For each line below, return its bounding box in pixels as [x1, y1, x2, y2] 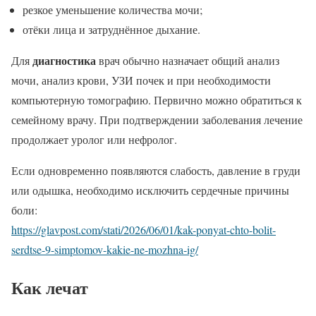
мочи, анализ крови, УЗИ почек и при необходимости [11, 72, 271, 87]
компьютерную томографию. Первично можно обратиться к [11, 92, 302, 107]
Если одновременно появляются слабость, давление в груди [11, 162, 300, 178]
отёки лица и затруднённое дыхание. [23, 21, 200, 37]
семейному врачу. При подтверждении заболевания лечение [11, 111, 303, 127]
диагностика [32, 51, 96, 68]
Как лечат [11, 275, 88, 300]
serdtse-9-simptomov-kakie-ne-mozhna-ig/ [11, 241, 198, 257]
